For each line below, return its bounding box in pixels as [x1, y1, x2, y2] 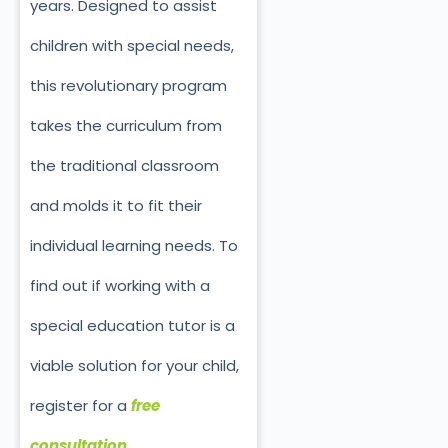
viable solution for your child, [30, 355, 239, 377]
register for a [30, 395, 131, 417]
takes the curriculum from [30, 115, 222, 137]
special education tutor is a [30, 315, 235, 337]
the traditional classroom [30, 155, 219, 177]
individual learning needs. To [30, 235, 238, 257]
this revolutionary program [30, 75, 227, 97]
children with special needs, [30, 35, 234, 57]
